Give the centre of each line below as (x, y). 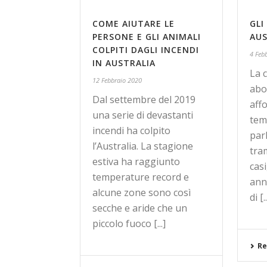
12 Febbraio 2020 (117, 80)
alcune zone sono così (142, 193)
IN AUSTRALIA (124, 63)
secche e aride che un (140, 208)
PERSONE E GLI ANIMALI (147, 37)
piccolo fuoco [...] (129, 223)
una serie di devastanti (143, 115)
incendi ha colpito (131, 131)
